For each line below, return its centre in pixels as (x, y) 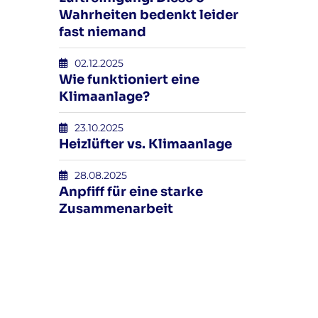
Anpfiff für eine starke (131, 192)
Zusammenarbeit (116, 209)
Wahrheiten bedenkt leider (149, 15)
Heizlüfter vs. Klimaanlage (146, 144)
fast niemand (103, 32)
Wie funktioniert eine (130, 79)
